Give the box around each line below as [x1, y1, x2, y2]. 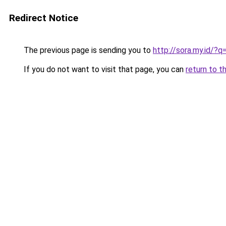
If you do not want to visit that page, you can [22, 65, 186, 74]
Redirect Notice [9, 12, 78, 24]
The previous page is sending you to [22, 45, 153, 55]
